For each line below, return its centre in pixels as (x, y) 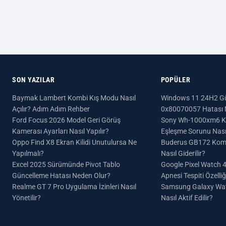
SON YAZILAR (34, 80)
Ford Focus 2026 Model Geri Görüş (67, 120)
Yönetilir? (27, 198)
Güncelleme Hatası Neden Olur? (62, 176)
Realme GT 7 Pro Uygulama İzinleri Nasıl (74, 187)
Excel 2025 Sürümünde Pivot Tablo (66, 164)
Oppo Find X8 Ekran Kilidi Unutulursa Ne (75, 142)
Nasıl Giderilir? (183, 153)
